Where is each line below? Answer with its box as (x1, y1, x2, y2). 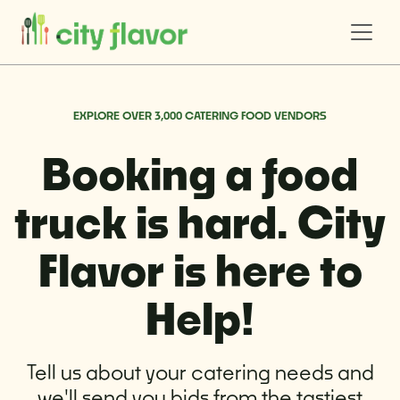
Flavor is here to (37, 244, 362, 296)
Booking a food (42, 147, 358, 199)
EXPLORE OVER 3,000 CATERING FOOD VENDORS (73, 109, 327, 122)
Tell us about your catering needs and (26, 360, 374, 384)
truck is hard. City (14, 196, 386, 247)
